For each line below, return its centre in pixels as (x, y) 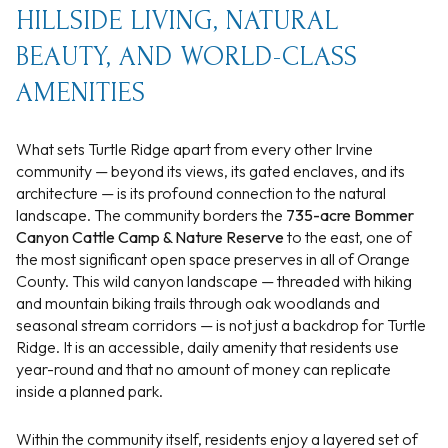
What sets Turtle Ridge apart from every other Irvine (194, 148)
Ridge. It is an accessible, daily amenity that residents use (207, 346)
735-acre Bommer (350, 214)
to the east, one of (348, 236)
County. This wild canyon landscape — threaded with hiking (214, 280)
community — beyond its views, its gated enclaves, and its (210, 170)
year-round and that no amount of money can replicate (203, 368)
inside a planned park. (89, 390)
